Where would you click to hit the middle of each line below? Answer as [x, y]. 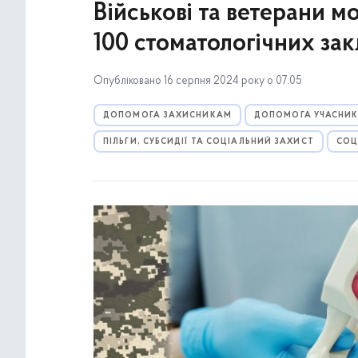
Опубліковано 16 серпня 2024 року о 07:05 [198, 81]
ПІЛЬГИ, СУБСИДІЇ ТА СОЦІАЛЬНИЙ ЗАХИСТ [209, 142]
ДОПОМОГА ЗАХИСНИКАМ [167, 115]
